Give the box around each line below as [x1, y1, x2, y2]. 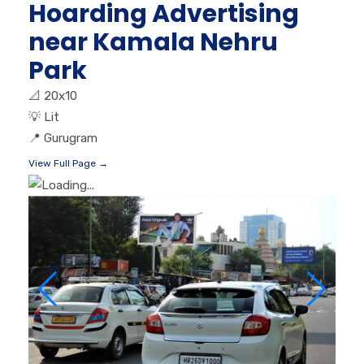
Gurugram [44, 130, 97, 145]
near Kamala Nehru [28, 24, 278, 59]
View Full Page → [28, 157, 108, 169]
